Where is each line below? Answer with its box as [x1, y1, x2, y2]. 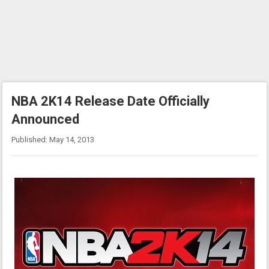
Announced [11, 112, 80, 127]
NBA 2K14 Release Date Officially [11, 94, 210, 109]
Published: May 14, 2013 [11, 135, 95, 144]
